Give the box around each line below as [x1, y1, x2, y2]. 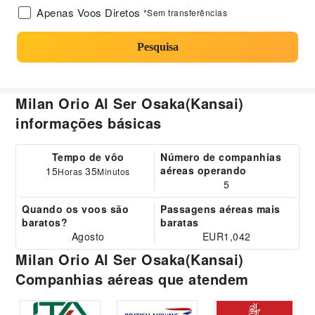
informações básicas [15, 112, 162, 133]
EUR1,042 [202, 229, 251, 243]
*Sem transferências [143, 6, 227, 18]
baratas [160, 215, 199, 229]
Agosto [71, 229, 105, 243]
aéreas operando [160, 163, 247, 177]
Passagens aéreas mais [160, 202, 281, 216]
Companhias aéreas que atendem [15, 269, 249, 289]
